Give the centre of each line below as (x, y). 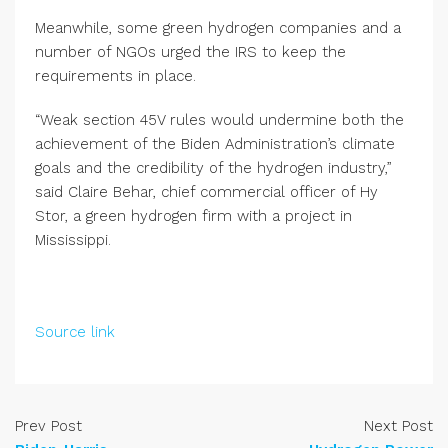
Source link (75, 332)
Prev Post (48, 426)
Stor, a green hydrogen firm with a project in (193, 216)
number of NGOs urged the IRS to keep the (190, 52)
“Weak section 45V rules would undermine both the (219, 120)
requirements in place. (115, 76)
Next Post (398, 426)
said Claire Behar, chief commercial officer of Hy (206, 192)
